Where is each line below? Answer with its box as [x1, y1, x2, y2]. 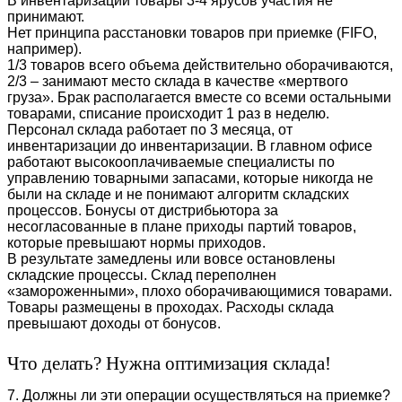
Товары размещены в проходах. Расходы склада [7, 299, 334, 315]
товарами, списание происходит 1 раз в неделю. [7, 105, 329, 121]
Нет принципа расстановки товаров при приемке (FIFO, [7, 24, 377, 40]
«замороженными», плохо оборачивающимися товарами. [7, 283, 392, 299]
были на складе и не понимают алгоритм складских [7, 186, 349, 202]
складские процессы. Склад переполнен [7, 267, 276, 283]
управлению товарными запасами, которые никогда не [7, 170, 373, 186]
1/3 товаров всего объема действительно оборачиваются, [7, 57, 393, 73]
